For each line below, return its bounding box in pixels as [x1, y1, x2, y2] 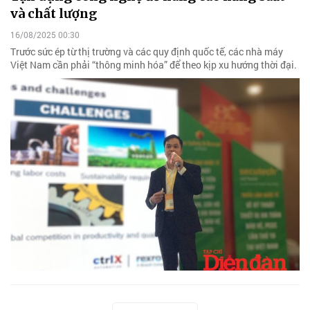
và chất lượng [10, 5, 97, 21]
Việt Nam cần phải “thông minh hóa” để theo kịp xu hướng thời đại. [10, 57, 297, 71]
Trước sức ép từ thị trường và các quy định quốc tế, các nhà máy [10, 44, 283, 58]
